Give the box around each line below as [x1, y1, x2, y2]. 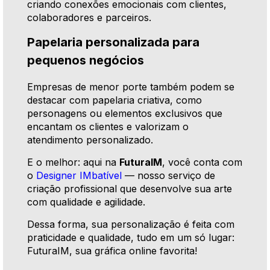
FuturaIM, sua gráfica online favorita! [27, 244, 197, 257]
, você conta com [162, 155, 242, 168]
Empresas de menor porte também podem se [27, 80, 234, 93]
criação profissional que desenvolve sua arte [27, 182, 232, 195]
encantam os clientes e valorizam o [27, 120, 189, 133]
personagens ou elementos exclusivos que [27, 107, 222, 119]
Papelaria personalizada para [27, 34, 199, 49]
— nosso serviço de [122, 169, 215, 181]
